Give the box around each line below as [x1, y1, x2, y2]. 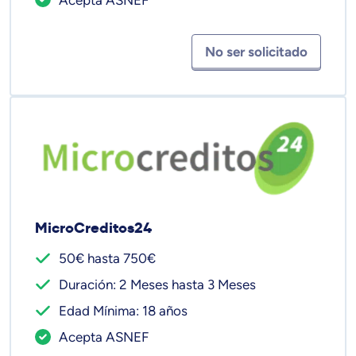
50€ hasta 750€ [59, 250, 156, 267]
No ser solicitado [205, 44, 308, 60]
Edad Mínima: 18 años [59, 303, 188, 319]
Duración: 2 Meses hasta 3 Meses [59, 277, 256, 293]
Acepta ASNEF [59, 329, 149, 346]
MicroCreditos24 [35, 219, 152, 238]
